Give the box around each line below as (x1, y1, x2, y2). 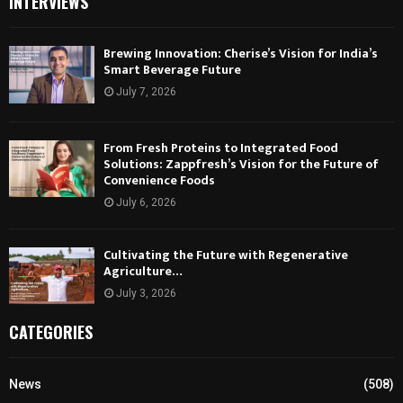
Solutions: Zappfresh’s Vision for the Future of (103, 153, 379, 175)
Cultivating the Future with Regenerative (103, 244, 348, 265)
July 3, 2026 (116, 286, 176, 300)
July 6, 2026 (116, 195, 176, 209)
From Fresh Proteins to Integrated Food (103, 137, 338, 158)
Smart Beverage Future (103, 59, 241, 81)
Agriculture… (103, 260, 183, 282)
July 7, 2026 (116, 85, 176, 99)
